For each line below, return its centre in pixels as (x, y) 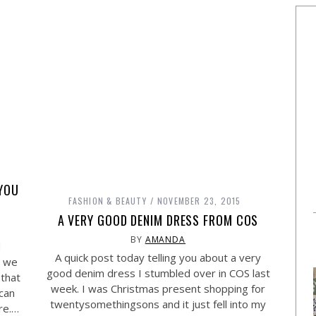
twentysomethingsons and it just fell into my (158, 304)
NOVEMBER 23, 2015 (199, 201)
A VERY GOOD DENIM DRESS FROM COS (158, 220)
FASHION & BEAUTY (107, 201)
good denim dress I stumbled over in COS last (158, 273)
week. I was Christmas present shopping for (158, 288)
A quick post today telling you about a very (158, 257)
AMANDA (165, 239)
